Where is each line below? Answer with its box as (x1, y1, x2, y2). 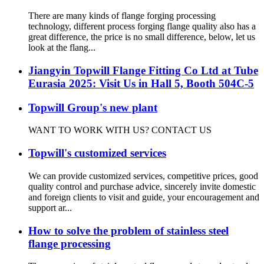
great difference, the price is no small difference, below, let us (28, 32, 255, 42)
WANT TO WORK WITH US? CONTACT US (28, 125, 212, 136)
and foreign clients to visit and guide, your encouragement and (28, 192, 259, 202)
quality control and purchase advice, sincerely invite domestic (28, 181, 256, 192)
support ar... (28, 202, 72, 213)
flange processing (28, 237, 111, 250)
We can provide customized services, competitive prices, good (28, 170, 258, 181)
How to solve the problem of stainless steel (28, 224, 229, 237)
